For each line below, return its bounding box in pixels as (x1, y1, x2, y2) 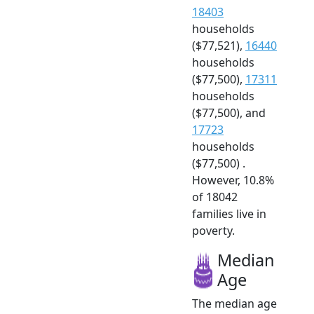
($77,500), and (192, 104, 266, 121)
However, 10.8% (192, 172, 274, 188)
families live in (192, 205, 266, 221)
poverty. (192, 222, 235, 238)
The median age (192, 295, 277, 311)
